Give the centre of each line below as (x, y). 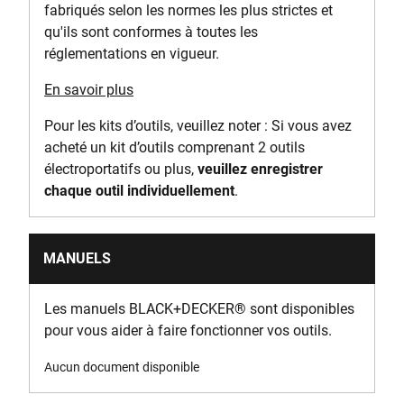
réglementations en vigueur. (132, 54)
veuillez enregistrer (260, 169)
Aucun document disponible (122, 367)
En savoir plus (89, 90)
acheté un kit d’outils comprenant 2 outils (174, 147)
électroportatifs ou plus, (121, 169)
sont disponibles (302, 309)
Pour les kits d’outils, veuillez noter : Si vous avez (198, 126)
